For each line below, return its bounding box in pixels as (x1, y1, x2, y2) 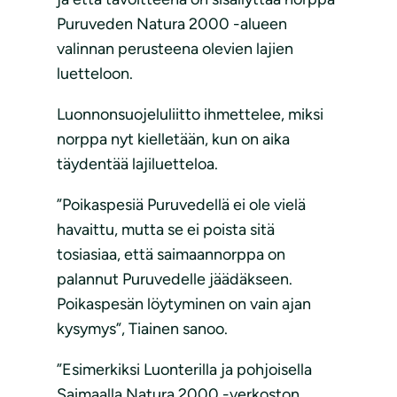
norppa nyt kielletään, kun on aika (57, 129, 290, 150)
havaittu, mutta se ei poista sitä (57, 220, 275, 240)
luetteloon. (57, 64, 133, 84)
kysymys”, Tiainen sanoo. (57, 319, 228, 339)
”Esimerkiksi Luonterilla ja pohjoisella (57, 360, 312, 380)
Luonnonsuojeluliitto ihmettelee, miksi (57, 105, 323, 125)
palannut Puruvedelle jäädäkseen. (57, 269, 292, 290)
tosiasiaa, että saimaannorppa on (57, 245, 285, 265)
